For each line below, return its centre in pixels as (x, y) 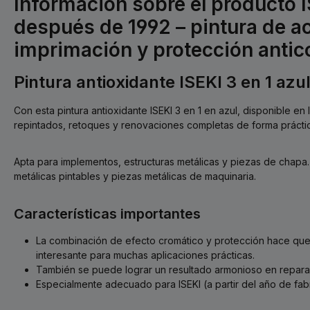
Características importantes (107, 214)
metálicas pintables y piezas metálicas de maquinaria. (135, 176)
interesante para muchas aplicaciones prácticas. (145, 255)
